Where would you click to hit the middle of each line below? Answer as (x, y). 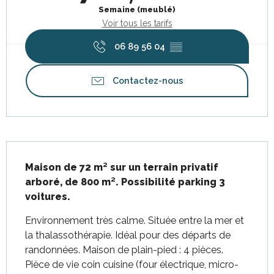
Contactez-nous (148, 80)
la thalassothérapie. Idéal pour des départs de (128, 235)
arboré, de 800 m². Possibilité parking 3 (125, 182)
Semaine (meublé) (137, 9)
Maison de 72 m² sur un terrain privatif (122, 167)
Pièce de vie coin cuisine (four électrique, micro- (132, 265)
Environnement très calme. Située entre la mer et (135, 220)
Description (35, 150)
